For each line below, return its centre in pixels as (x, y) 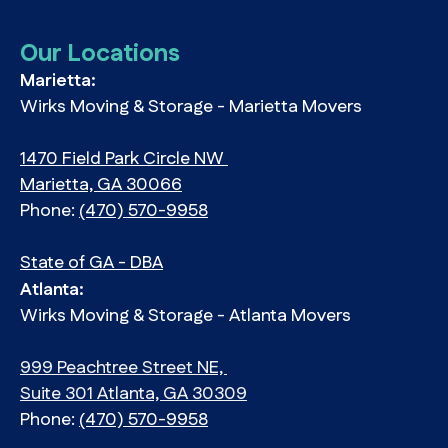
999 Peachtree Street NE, (123, 368)
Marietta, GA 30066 (101, 185)
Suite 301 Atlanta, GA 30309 (133, 394)
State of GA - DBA (91, 263)
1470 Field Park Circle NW (124, 159)
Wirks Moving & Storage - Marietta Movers (193, 107)
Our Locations (100, 54)
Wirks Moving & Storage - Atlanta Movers (187, 316)
